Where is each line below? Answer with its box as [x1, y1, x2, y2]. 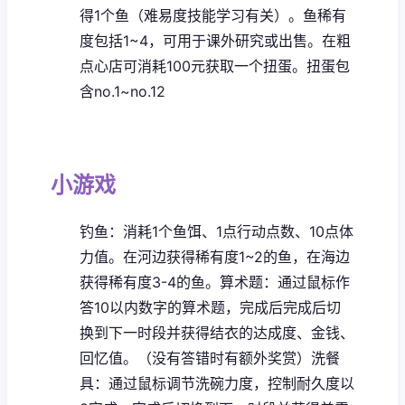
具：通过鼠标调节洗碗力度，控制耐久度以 [80, 373, 354, 392]
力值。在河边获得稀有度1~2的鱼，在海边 [80, 247, 350, 266]
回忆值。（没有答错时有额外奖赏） [80, 348, 311, 367]
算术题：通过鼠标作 [220, 272, 350, 291]
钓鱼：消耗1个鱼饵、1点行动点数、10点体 [80, 221, 353, 240]
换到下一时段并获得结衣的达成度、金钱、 [80, 323, 354, 342]
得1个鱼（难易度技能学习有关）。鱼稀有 [80, 5, 346, 24]
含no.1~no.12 [80, 81, 165, 100]
